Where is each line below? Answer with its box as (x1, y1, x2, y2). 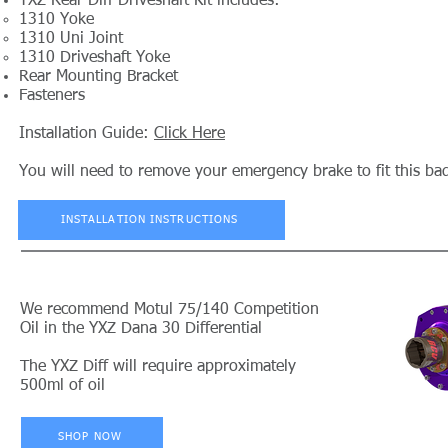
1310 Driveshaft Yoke (19, 49, 170, 66)
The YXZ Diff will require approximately (20, 358, 296, 375)
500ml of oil (20, 377, 105, 394)
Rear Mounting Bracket (19, 68, 178, 85)
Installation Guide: (19, 125, 154, 142)
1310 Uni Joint (19, 30, 123, 47)
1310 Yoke (19, 11, 94, 28)
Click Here (154, 125, 225, 142)
